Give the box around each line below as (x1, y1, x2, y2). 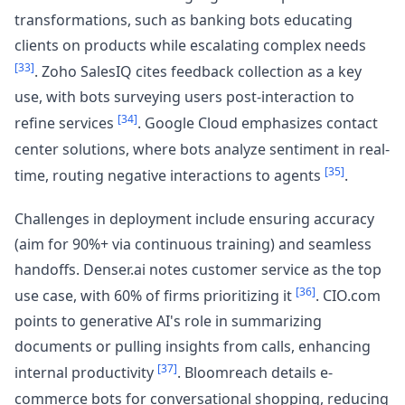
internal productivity (14, 363, 157, 383)
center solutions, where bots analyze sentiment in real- (14, 138, 390, 159)
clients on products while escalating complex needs (14, 34, 366, 55)
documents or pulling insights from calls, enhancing (14, 336, 371, 357)
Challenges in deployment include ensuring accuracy (14, 208, 374, 229)
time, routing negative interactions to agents (14, 165, 325, 185)
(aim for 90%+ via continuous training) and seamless (14, 233, 372, 254)
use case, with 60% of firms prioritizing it (14, 286, 296, 306)
